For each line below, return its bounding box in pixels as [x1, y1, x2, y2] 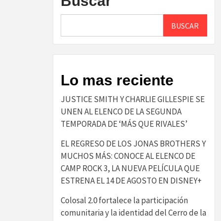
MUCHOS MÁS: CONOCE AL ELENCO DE [61, 150, 195, 161]
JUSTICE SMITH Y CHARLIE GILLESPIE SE [61, 94, 205, 105]
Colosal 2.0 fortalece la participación [61, 195, 188, 206]
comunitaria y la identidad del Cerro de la [61, 207, 206, 218]
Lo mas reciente [61, 72, 174, 88]
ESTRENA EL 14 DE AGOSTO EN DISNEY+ [61, 175, 202, 186]
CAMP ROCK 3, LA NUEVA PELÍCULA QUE [61, 163, 200, 174]
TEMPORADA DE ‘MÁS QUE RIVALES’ [61, 118, 187, 129]
